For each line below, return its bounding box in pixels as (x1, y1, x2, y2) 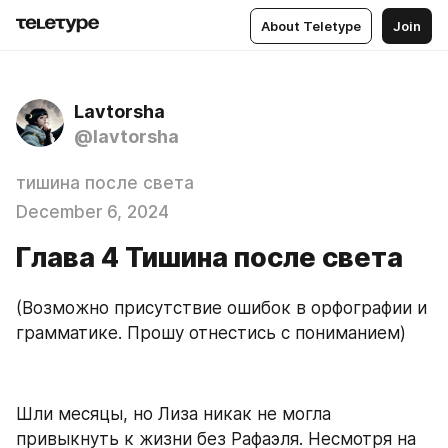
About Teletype (261, 17, 361, 34)
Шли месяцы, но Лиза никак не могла (16, 403, 331, 424)
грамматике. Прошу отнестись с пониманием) (16, 323, 406, 343)
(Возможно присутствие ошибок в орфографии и (16, 298, 427, 318)
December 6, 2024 (16, 202, 169, 222)
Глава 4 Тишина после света (16, 241, 403, 274)
